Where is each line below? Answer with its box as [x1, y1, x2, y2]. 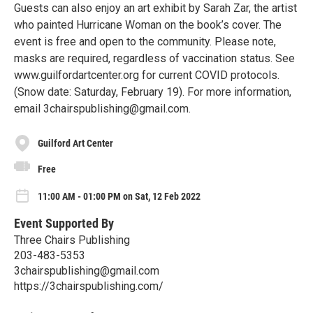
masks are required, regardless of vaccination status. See [14, 52, 295, 65]
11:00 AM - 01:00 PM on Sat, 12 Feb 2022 [38, 191, 201, 203]
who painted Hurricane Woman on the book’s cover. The [14, 18, 282, 31]
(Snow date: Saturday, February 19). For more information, [14, 85, 291, 99]
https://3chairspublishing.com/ [14, 279, 163, 293]
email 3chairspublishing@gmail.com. [14, 102, 191, 115]
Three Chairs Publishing [14, 233, 130, 247]
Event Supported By [14, 215, 114, 231]
